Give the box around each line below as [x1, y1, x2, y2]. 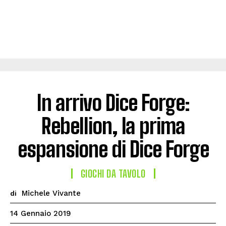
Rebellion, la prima [41, 114, 185, 139]
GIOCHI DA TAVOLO [80, 167, 146, 180]
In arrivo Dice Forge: [36, 90, 190, 116]
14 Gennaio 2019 [10, 209, 71, 218]
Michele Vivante [22, 189, 81, 198]
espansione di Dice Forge [17, 137, 209, 162]
